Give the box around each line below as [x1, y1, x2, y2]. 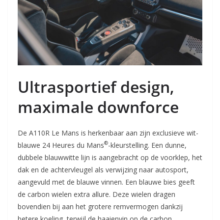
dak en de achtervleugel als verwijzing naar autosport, [18, 165, 189, 174]
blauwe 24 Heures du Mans [18, 140, 104, 150]
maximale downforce [18, 96, 179, 117]
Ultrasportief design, [18, 76, 174, 97]
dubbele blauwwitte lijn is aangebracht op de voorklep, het [18, 152, 202, 162]
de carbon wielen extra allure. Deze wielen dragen [18, 189, 175, 199]
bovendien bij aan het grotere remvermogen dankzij [18, 201, 183, 211]
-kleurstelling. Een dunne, [108, 140, 187, 150]
